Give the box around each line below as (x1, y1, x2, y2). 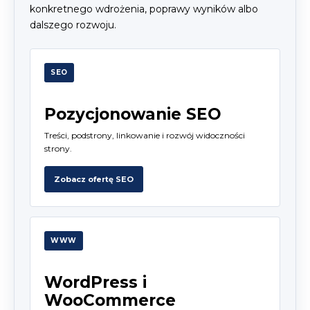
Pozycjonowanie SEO (44, 104, 221, 125)
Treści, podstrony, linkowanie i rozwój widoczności (44, 130, 245, 141)
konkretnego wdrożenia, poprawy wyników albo (30, 3, 258, 16)
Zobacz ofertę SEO (54, 174, 134, 184)
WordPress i (44, 273, 147, 293)
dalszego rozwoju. (30, 19, 116, 32)
